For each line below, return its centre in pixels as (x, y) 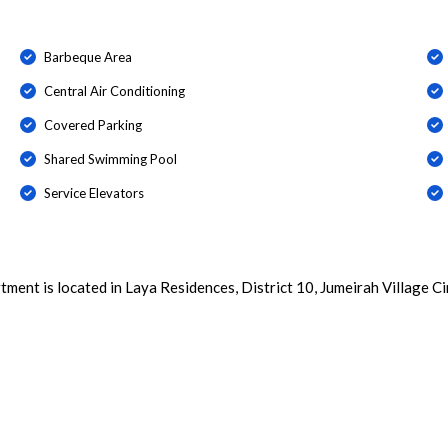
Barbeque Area (87, 56)
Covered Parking (92, 124)
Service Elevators (93, 192)
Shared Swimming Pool (110, 158)
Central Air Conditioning (114, 90)
